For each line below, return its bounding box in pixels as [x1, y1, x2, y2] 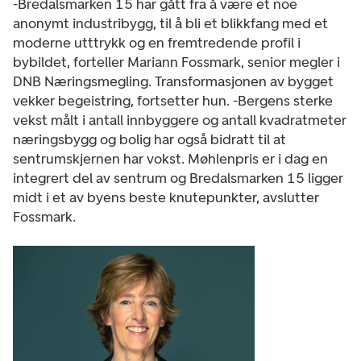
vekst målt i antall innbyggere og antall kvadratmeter [13, 110, 346, 129]
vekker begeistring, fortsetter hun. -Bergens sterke [13, 91, 333, 110]
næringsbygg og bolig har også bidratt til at [13, 130, 286, 148]
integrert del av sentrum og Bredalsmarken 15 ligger [13, 168, 343, 187]
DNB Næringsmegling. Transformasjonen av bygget [13, 72, 334, 90]
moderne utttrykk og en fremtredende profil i [13, 33, 301, 52]
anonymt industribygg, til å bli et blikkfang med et [13, 14, 328, 32]
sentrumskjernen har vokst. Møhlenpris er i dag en [13, 149, 328, 168]
